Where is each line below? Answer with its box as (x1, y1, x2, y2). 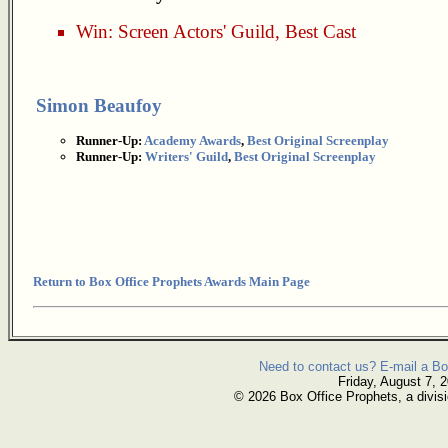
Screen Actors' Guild (118, 21, 275, 42)
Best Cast (285, 21, 356, 42)
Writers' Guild (145, 149, 228, 164)
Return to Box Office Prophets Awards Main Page (33, 274, 310, 289)
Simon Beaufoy (36, 95, 162, 116)
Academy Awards (144, 133, 241, 148)
